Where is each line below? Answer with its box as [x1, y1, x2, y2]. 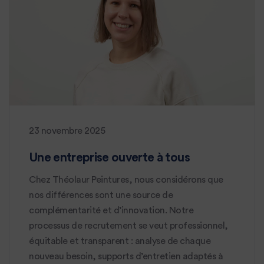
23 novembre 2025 [29, 126, 105, 136]
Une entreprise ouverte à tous [29, 151, 190, 164]
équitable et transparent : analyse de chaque [29, 236, 210, 246]
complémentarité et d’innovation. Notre [29, 206, 193, 215]
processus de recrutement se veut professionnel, [29, 221, 228, 230]
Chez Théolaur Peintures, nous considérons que [29, 175, 223, 184]
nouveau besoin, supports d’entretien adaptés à [29, 252, 223, 261]
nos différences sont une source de [29, 190, 173, 200]
